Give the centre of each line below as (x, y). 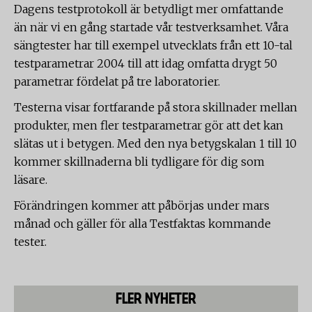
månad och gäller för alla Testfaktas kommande (142, 224)
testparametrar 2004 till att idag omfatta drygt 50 (146, 63)
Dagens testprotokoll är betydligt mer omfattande (149, 9)
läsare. (31, 180)
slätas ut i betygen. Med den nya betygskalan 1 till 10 (155, 143)
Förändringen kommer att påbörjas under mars (142, 205)
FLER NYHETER (156, 298)
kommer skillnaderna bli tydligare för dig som (139, 162)
